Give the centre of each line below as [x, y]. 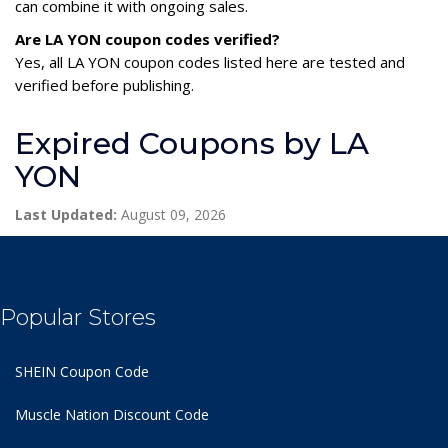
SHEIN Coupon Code [82, 371]
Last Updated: [66, 214]
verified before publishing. [104, 84]
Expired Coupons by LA [192, 143]
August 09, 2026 [171, 214]
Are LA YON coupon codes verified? [147, 38]
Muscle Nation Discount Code [112, 414]
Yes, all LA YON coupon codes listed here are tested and [210, 61]
